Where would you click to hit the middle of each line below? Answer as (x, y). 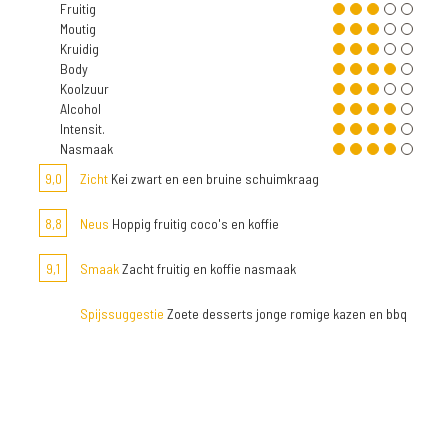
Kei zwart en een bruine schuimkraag (213, 179)
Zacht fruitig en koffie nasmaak (207, 269)
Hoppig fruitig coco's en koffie (194, 224)
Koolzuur (84, 89)
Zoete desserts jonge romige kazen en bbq (285, 314)
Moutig (78, 29)
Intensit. (82, 129)
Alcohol (80, 109)
